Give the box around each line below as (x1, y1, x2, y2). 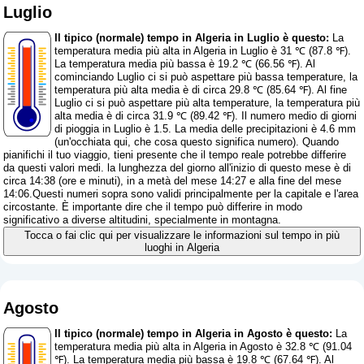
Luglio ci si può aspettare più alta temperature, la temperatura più (54, 97, 361, 110)
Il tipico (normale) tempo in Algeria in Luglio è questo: (54, 32, 330, 45)
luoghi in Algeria (144, 241, 219, 254)
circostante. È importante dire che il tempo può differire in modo (3, 201, 303, 214)
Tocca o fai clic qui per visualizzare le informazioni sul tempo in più (24, 229, 340, 242)
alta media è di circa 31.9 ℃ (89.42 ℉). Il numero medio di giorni (54, 110, 357, 123)
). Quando (292, 136, 340, 149)
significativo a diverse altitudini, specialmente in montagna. (3, 214, 282, 227)
